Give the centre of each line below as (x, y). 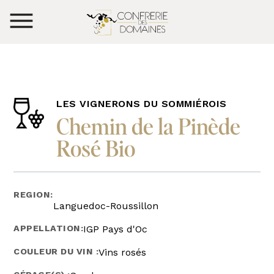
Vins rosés (123, 252)
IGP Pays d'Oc (116, 229)
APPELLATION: (49, 228)
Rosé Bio (96, 148)
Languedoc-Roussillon (106, 206)
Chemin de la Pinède (149, 126)
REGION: (33, 194)
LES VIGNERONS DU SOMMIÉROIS (142, 103)
